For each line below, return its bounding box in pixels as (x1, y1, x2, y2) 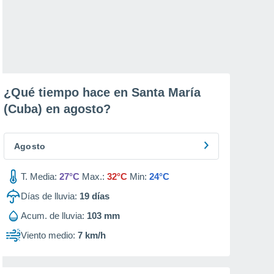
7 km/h (78, 230, 106, 240)
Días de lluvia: (21, 191, 77, 201)
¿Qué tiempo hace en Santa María (4, 86, 201, 99)
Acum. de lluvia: (21, 210, 84, 221)
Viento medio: (21, 230, 75, 240)
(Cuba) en (4, 102, 64, 116)
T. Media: (21, 171, 57, 182)
